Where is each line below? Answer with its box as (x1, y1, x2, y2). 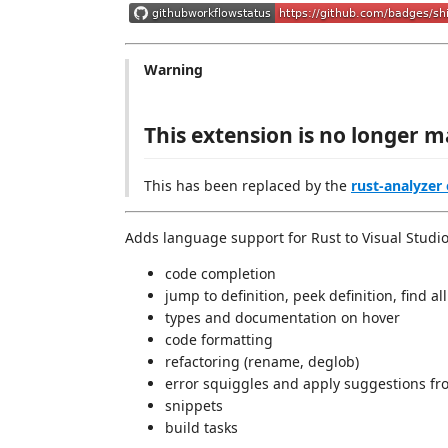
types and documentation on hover (165, 308, 400, 327)
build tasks (165, 418, 238, 437)
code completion (165, 264, 276, 283)
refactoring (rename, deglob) (165, 352, 359, 371)
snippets (165, 396, 223, 415)
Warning (144, 60, 203, 79)
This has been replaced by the (144, 176, 351, 195)
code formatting (165, 330, 273, 349)
